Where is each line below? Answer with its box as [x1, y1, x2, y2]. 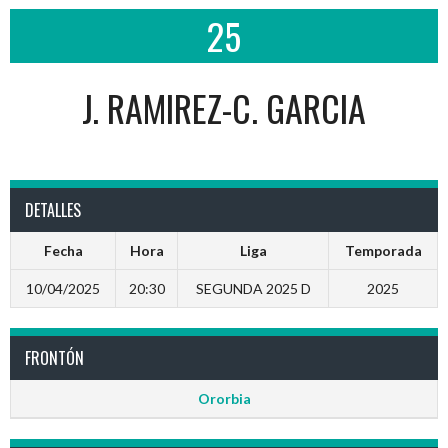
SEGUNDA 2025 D [195, 280, 311, 297]
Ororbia [197, 390, 251, 407]
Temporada [344, 242, 422, 259]
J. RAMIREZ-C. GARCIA [82, 81, 366, 134]
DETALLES [25, 198, 81, 222]
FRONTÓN [25, 346, 84, 370]
